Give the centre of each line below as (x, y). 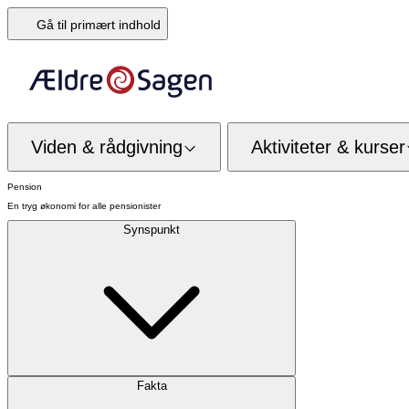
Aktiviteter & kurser (328, 147)
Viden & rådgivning (107, 147)
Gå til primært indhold (99, 25)
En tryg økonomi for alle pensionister (84, 206)
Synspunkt (152, 230)
